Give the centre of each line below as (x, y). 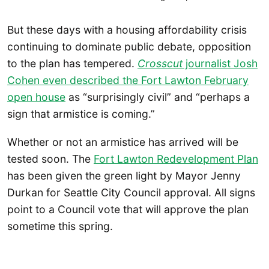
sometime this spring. (60, 226)
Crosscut (160, 63)
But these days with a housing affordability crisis (127, 29)
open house (36, 97)
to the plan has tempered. (72, 63)
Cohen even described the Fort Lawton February (128, 80)
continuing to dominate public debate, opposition (129, 46)
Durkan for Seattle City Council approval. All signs (131, 192)
